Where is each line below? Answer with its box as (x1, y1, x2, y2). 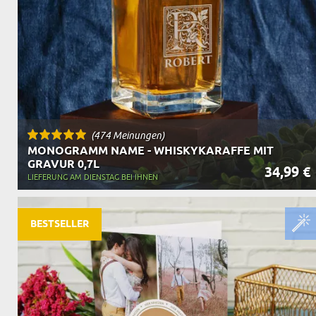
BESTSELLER (30, 217, 89, 231)
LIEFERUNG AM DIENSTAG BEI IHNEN (28, 171, 158, 182)
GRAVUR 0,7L (28, 157, 99, 172)
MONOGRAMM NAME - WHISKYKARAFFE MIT (28, 143, 274, 159)
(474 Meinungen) (91, 128, 164, 141)
